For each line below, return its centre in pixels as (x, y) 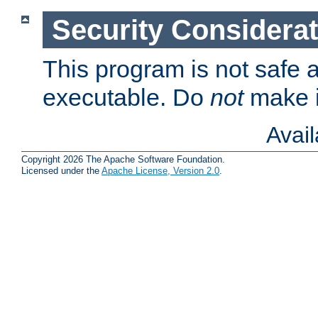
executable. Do (126, 98)
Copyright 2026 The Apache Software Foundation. (123, 159)
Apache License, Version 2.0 (160, 170)
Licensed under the (61, 170)
